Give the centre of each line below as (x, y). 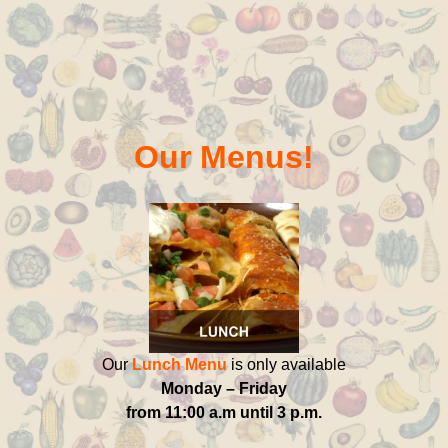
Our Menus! (224, 156)
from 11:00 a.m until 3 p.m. (224, 412)
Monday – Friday (224, 388)
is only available (286, 364)
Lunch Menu (177, 364)
